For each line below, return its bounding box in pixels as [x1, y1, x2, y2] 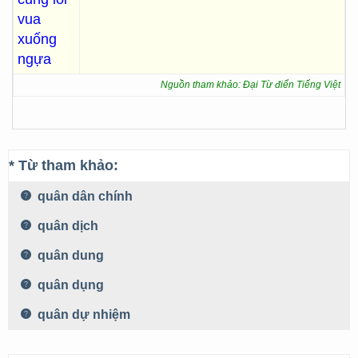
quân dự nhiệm [34, 308, 130, 321]
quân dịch [34, 219, 98, 233]
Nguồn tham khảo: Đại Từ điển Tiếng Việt [161, 79, 340, 90]
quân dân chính [34, 189, 133, 203]
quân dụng [34, 278, 104, 292]
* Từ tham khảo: [9, 157, 118, 173]
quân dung [34, 249, 104, 262]
